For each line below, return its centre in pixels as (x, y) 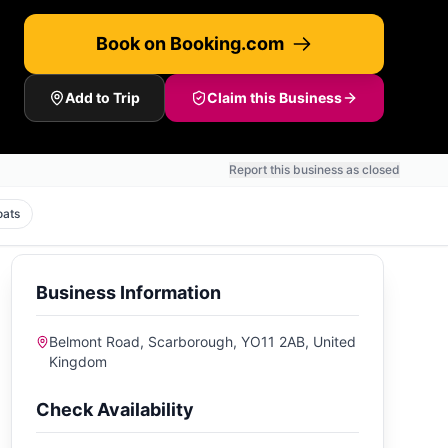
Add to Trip (102, 97)
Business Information (128, 292)
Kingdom (78, 361)
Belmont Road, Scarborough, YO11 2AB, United (203, 341)
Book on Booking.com (190, 43)
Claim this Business (274, 97)
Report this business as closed (314, 169)
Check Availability (114, 409)
